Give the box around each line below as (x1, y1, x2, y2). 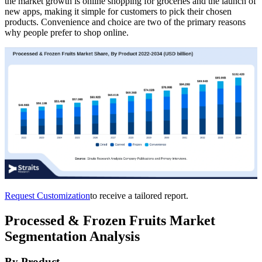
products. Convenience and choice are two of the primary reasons (5, 16, 246, 27)
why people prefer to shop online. (5, 27, 129, 37)
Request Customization (5, 190, 90, 201)
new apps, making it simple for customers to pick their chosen (5, 6, 232, 16)
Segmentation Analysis (5, 228, 140, 244)
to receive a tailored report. (90, 190, 188, 201)
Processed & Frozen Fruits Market (5, 212, 215, 228)
